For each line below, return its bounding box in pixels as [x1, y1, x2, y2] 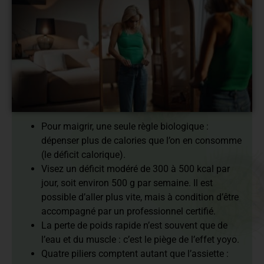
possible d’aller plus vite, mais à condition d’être [41, 191, 239, 203]
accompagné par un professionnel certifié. [41, 205, 216, 217]
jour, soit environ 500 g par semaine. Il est [41, 177, 213, 189]
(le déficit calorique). [41, 148, 126, 160]
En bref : [18, 94, 54, 106]
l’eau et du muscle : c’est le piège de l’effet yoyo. [41, 233, 239, 245]
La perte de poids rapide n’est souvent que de [41, 219, 227, 231]
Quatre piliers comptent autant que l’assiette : [41, 247, 229, 259]
